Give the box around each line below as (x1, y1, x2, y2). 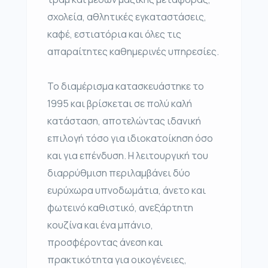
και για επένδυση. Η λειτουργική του (47, 149, 208, 163)
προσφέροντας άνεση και (47, 236, 163, 249)
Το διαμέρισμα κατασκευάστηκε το (47, 80, 204, 93)
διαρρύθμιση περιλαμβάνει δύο (47, 166, 190, 180)
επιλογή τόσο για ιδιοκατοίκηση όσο (47, 132, 213, 145)
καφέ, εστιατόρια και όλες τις (47, 28, 181, 41)
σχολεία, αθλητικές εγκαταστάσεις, (47, 10, 206, 24)
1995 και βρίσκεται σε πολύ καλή (47, 97, 192, 111)
